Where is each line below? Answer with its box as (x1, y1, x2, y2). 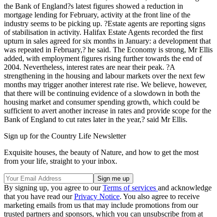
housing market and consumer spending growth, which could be (4, 97, 200, 106)
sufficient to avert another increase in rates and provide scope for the (4, 106, 211, 115)
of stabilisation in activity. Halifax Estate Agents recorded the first (4, 28, 203, 36)
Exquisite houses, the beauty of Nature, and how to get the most (4, 148, 199, 156)
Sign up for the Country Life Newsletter (4, 131, 126, 140)
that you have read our (4, 192, 74, 201)
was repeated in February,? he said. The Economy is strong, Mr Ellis (4, 45, 213, 54)
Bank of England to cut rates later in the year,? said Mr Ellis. (4, 115, 187, 124)
